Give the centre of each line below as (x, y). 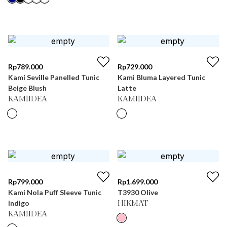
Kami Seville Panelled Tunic (54, 77)
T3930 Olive (138, 192)
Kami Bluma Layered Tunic (161, 77)
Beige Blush (27, 88)
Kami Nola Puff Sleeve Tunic (55, 192)
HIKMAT (133, 204)
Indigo (19, 203)
